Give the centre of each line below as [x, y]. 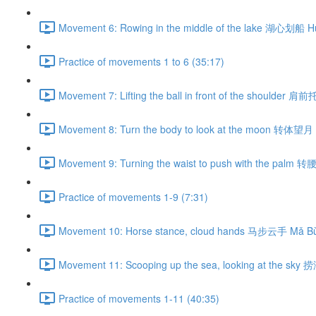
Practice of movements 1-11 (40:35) [139, 298]
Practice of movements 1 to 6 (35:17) [141, 61]
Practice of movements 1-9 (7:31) [133, 196]
